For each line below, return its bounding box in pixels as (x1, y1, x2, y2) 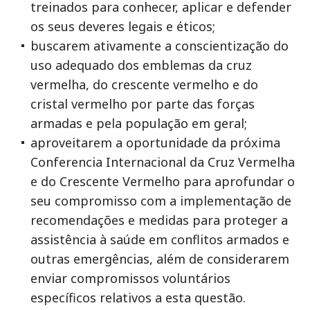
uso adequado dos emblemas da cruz (30, 57, 252, 73)
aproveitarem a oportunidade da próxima (30, 134, 280, 151)
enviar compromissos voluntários (30, 270, 230, 286)
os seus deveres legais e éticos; (30, 18, 215, 35)
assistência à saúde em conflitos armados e (30, 231, 289, 248)
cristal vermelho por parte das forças (30, 95, 255, 112)
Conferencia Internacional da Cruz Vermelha (30, 154, 295, 170)
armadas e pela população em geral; (30, 115, 247, 131)
